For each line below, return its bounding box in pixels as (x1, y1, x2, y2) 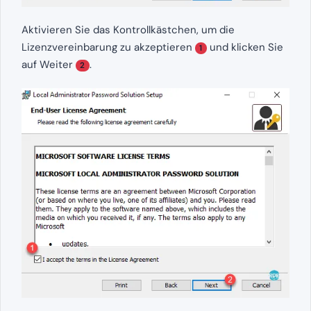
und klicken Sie (206, 40, 283, 54)
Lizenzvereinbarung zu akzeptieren (22, 40, 195, 54)
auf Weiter (22, 57, 76, 72)
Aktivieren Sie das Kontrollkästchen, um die (22, 22, 235, 37)
